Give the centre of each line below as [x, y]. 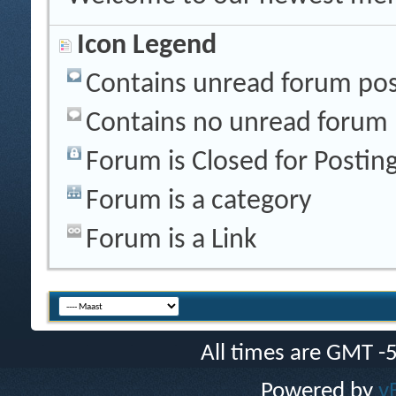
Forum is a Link [171, 240]
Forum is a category [198, 201]
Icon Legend [147, 46]
